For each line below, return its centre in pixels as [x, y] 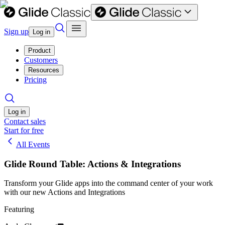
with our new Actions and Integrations [65, 192]
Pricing [35, 80]
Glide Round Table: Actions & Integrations [92, 164]
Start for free [24, 130]
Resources [44, 70]
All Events [33, 144]
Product [39, 50]
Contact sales [25, 121]
